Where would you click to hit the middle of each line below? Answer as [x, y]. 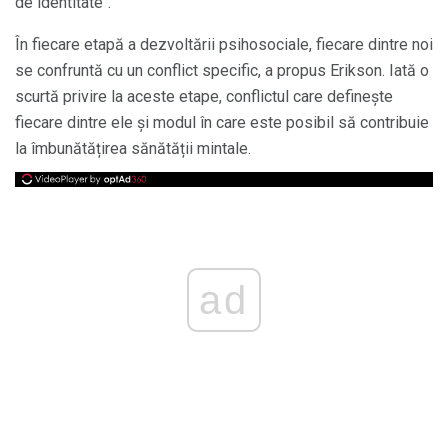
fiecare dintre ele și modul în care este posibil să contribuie [222, 122]
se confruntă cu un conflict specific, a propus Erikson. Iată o [222, 70]
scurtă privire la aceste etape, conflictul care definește [204, 96]
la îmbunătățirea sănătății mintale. [133, 148]
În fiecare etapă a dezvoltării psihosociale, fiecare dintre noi [224, 44]
